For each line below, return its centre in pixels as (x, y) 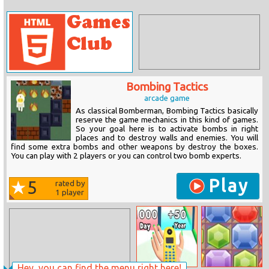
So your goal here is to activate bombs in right (167, 129)
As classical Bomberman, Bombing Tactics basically (167, 111)
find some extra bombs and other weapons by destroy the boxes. (134, 147)
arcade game (167, 98)
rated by (70, 183)
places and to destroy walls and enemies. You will (167, 138)
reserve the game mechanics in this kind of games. (167, 120)
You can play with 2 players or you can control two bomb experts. (126, 156)
